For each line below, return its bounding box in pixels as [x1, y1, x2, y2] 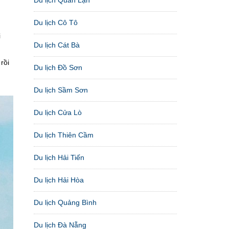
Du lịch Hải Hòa [34, 175, 84, 184]
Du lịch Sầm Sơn [34, 85, 88, 94]
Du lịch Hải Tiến [34, 153, 84, 162]
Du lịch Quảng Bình [34, 198, 97, 207]
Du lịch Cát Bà [34, 40, 80, 49]
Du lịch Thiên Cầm [34, 130, 94, 139]
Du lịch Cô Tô [34, 18, 78, 27]
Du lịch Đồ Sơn [34, 63, 82, 72]
